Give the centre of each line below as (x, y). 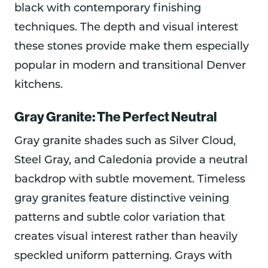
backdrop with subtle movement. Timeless (130, 180)
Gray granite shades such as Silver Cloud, (125, 142)
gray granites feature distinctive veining (122, 199)
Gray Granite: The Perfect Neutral (115, 117)
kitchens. (39, 85)
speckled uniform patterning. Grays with (123, 257)
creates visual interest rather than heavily (126, 237)
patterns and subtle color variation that (120, 218)
